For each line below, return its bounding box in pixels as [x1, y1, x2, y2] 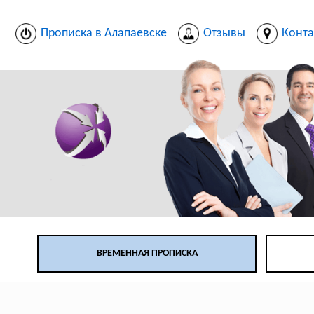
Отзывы [203, 26, 245, 40]
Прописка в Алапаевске [40, 26, 167, 40]
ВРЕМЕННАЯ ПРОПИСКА [96, 248, 198, 259]
